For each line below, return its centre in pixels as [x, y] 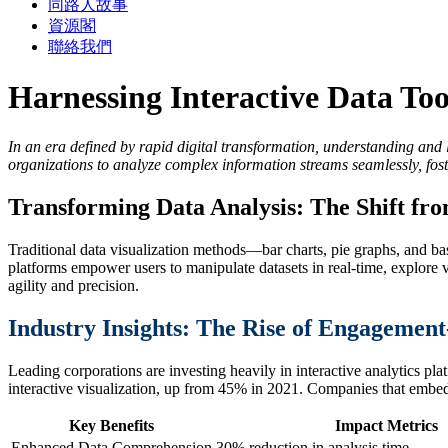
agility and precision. [73, 285]
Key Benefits [111, 425]
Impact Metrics [386, 425]
